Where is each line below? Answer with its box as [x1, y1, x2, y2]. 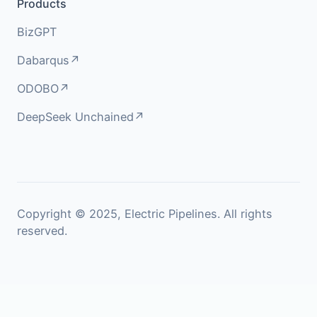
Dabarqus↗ [17, 53, 81, 67]
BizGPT [17, 25, 57, 39]
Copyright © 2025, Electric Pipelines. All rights [17, 207, 272, 221]
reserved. [17, 224, 67, 238]
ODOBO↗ [17, 81, 70, 96]
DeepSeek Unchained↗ [17, 110, 145, 124]
